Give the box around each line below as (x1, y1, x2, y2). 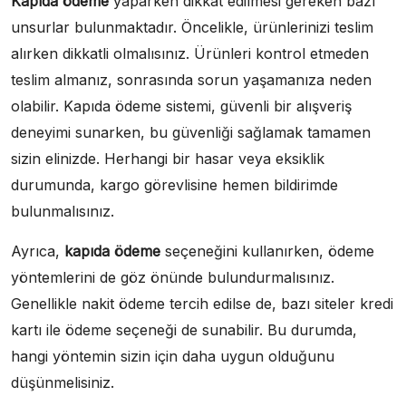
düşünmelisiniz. (11, 372, 114, 391)
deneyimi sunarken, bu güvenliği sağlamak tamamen (11, 122, 371, 141)
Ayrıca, (11, 241, 64, 260)
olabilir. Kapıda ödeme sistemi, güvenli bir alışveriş (11, 96, 352, 115)
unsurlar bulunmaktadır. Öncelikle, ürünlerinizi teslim (11, 17, 373, 36)
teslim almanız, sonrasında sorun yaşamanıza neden (11, 70, 372, 89)
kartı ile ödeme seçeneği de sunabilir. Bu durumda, (11, 320, 357, 339)
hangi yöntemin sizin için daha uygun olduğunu (11, 346, 334, 365)
